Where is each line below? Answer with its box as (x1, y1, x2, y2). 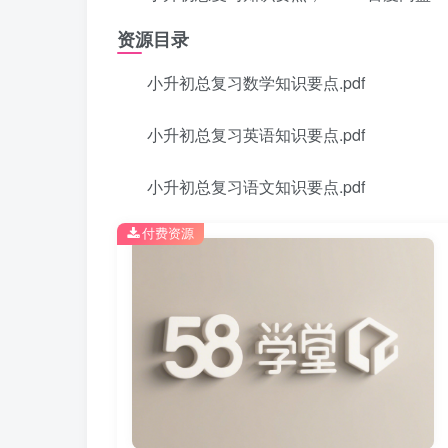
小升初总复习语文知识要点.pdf (147, 175, 365, 198)
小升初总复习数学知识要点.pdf (147, 71, 365, 94)
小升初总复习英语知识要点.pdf (147, 123, 365, 146)
